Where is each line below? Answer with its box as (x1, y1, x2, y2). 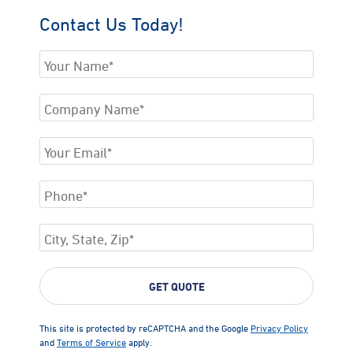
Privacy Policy (251, 322, 308, 333)
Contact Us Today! (39, 13, 184, 34)
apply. (126, 336, 152, 347)
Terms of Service (57, 336, 126, 347)
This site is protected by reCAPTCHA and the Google (39, 322, 251, 333)
